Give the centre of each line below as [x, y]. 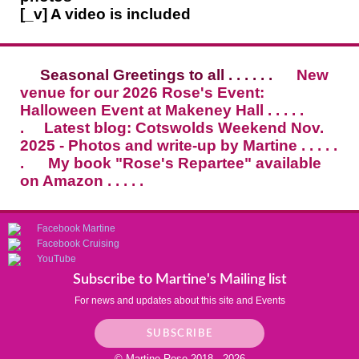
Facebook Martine [76, 229]
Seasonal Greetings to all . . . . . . [158, 75]
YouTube [56, 259]
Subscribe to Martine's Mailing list [179, 280]
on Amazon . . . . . [82, 181]
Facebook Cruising [78, 244]
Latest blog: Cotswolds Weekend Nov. [184, 128]
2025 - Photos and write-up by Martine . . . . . [179, 146]
